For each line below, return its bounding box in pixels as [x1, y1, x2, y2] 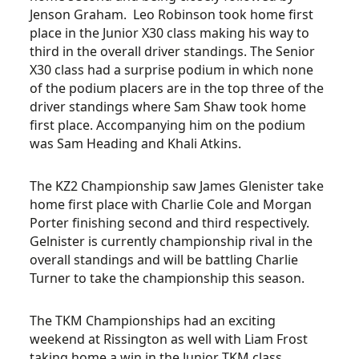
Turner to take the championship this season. [30, 269, 305, 287]
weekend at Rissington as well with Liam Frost [30, 330, 309, 348]
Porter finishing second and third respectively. [30, 214, 310, 232]
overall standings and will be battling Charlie [30, 251, 299, 268]
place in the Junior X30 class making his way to [30, 24, 310, 42]
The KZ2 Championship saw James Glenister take [30, 177, 325, 195]
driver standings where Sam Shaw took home [30, 98, 307, 115]
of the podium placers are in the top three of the [30, 79, 325, 97]
